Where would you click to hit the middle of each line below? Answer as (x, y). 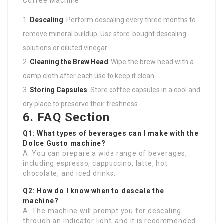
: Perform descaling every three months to (129, 20)
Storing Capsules (58, 89)
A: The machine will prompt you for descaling (102, 210)
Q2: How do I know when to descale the (94, 190)
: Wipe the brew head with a (151, 61)
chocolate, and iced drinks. (69, 173)
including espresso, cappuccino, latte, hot (95, 163)
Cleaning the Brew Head (69, 61)
